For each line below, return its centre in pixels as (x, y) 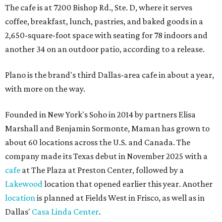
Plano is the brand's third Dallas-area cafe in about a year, (110, 75)
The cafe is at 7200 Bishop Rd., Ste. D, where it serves (99, 8)
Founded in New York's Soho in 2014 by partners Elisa (100, 115)
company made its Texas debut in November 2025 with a (106, 156)
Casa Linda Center (65, 212)
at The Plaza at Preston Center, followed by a (102, 170)
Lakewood (24, 184)
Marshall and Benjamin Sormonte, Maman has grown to (107, 129)
